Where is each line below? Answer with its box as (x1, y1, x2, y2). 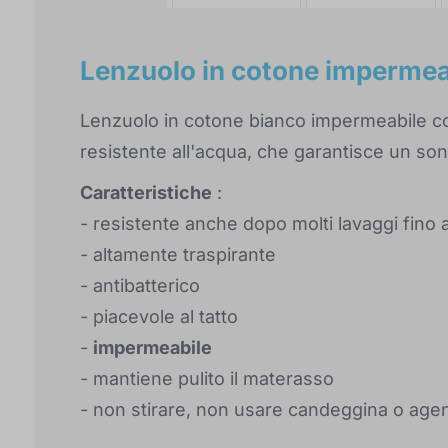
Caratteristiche (80, 182, 212, 204)
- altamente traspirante (80, 244, 276, 266)
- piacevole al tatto (80, 306, 238, 328)
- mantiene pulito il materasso (80, 368, 334, 390)
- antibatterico (80, 275, 200, 297)
